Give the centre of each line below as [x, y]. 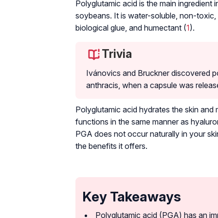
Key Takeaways [132, 196]
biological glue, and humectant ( [131, 27]
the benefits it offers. [111, 146]
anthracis [102, 85]
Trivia [117, 54]
